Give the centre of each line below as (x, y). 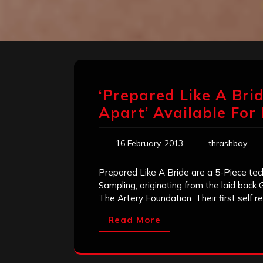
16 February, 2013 (149, 144)
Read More (134, 220)
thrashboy (228, 144)
